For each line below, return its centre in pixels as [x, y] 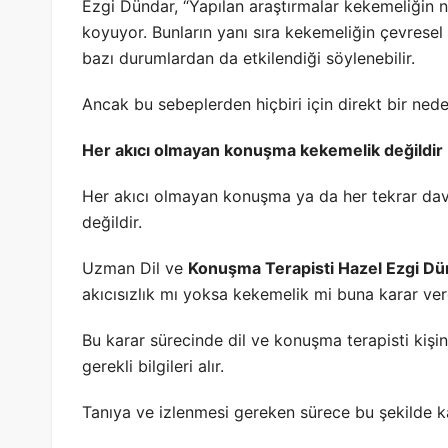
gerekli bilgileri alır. [153, 366]
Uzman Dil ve [135, 268]
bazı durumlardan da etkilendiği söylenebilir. [248, 58]
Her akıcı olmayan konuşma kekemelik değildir [262, 150]
